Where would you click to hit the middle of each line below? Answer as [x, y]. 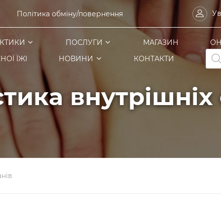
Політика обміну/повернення [70, 14]
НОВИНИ [76, 59]
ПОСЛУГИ [84, 42]
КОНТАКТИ [154, 59]
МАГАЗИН [161, 42]
